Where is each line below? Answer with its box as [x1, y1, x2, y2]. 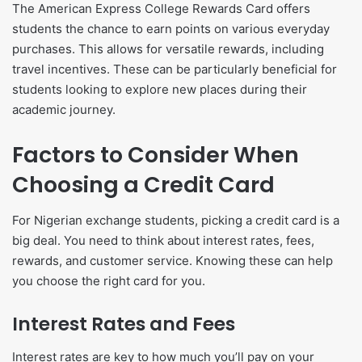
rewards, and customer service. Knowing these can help [12, 253, 333, 269]
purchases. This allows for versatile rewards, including [12, 40, 324, 57]
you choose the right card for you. [12, 273, 205, 289]
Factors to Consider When [12, 139, 299, 170]
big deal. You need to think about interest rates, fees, [12, 233, 314, 249]
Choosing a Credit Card [12, 169, 275, 200]
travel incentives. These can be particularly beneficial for [12, 61, 337, 77]
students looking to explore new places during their [12, 81, 307, 97]
